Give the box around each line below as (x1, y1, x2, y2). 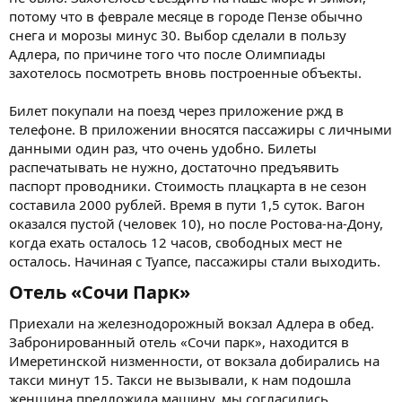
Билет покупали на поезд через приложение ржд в (9, 100, 344, 119)
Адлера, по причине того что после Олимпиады (9, 44, 326, 63)
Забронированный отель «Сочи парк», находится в (9, 332, 349, 351)
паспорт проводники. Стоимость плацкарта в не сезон (9, 176, 367, 195)
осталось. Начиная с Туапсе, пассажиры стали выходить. (9, 251, 380, 270)
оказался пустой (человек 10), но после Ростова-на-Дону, (9, 214, 383, 232)
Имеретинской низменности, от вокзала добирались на (9, 351, 380, 370)
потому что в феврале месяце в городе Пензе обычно (9, 6, 363, 25)
